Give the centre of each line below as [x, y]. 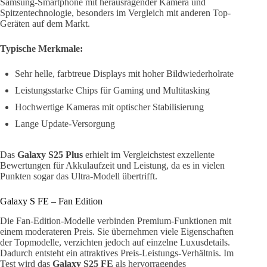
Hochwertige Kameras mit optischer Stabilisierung [109, 107]
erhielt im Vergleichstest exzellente [149, 154]
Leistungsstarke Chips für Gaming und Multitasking [112, 90]
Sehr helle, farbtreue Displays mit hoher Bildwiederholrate [124, 73]
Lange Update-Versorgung [65, 123]
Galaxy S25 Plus [50, 154]
